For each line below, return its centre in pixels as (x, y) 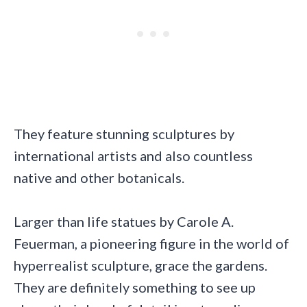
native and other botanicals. (99, 178)
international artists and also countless (133, 156)
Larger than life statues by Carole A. (124, 222)
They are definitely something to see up (135, 287)
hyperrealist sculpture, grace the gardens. (140, 266)
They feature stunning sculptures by (124, 134)
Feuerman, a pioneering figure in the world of (151, 244)
